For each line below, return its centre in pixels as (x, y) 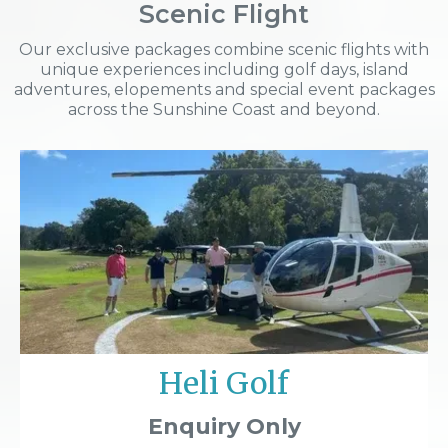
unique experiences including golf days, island (224, 69)
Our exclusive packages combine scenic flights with (224, 49)
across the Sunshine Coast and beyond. (224, 109)
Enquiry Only (224, 426)
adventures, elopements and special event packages (224, 89)
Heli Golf (224, 382)
